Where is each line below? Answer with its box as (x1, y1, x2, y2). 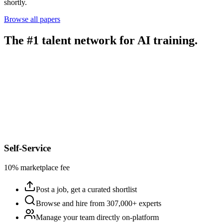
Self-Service (4, 143, 51, 154)
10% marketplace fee (4, 163, 70, 172)
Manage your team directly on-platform (36, 213, 159, 222)
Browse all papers (4, 14, 60, 23)
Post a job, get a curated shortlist (36, 185, 137, 194)
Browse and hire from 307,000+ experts (36, 199, 161, 208)
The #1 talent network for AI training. (4, 33, 198, 47)
